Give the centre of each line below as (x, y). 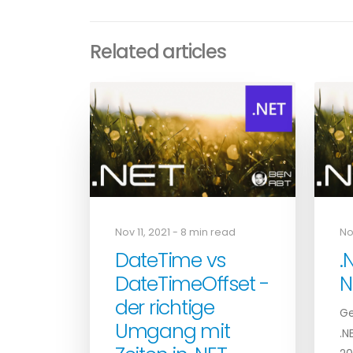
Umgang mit (173, 332)
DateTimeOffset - (192, 284)
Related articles (158, 51)
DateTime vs (171, 261)
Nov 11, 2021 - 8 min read (175, 232)
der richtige (165, 308)
